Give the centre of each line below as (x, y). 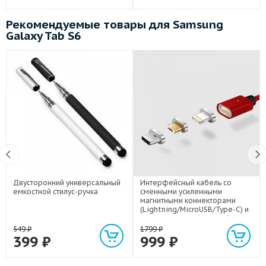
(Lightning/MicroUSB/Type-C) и (194, 209)
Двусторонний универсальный (67, 183)
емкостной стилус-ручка (56, 191)
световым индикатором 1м (188, 218)
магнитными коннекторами (188, 200)
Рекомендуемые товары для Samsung (115, 24)
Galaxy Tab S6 (43, 35)
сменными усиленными (181, 191)
